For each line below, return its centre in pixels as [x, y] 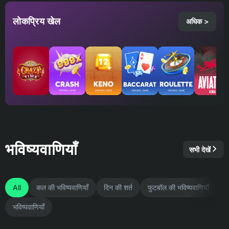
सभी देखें [200, 149]
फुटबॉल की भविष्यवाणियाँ [178, 188]
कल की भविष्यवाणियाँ [62, 188]
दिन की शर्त [118, 188]
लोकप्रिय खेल [37, 21]
